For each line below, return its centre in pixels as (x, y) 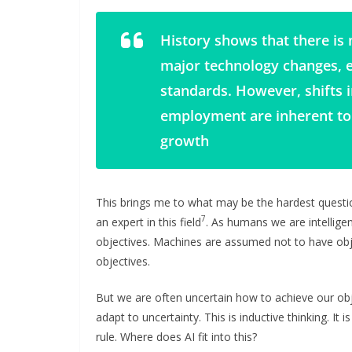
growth (185, 140)
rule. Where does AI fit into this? (176, 336)
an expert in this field (148, 222)
